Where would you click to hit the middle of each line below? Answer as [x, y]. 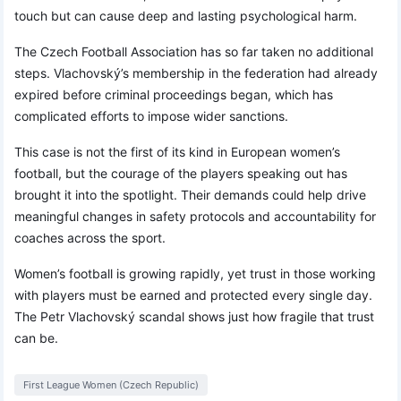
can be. [36, 338]
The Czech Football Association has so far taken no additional [194, 52]
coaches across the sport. [90, 238]
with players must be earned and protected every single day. [193, 295]
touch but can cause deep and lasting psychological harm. [186, 16]
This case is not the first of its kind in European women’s [177, 152]
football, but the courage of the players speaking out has [181, 174]
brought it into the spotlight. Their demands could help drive [190, 195]
